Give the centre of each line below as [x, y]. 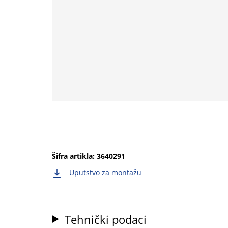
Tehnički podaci [106, 219]
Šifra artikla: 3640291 [89, 156]
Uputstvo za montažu [105, 173]
